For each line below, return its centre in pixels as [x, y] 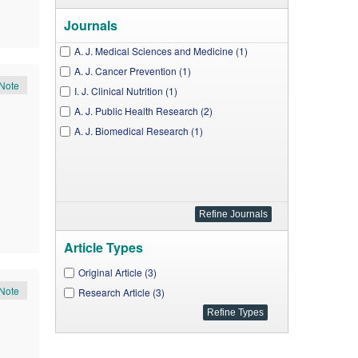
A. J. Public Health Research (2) [143, 111]
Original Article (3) [117, 272]
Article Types [103, 247]
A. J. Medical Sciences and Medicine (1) [161, 51]
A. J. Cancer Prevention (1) [132, 71]
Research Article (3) [121, 292]
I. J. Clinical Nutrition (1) [125, 91]
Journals [90, 25]
